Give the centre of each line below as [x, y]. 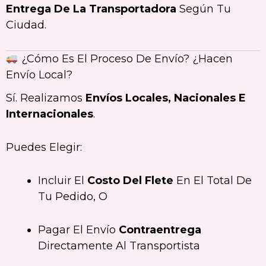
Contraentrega [160, 229]
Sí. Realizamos [46, 98]
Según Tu [204, 9]
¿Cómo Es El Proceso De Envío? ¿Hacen [125, 58]
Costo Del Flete [130, 180]
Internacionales [50, 114]
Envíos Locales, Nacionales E [166, 98]
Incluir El [63, 180]
